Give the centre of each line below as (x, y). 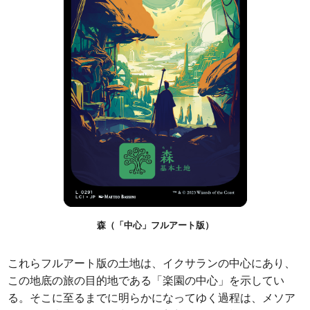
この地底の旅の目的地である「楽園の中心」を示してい (146, 281)
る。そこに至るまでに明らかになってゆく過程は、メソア (152, 298)
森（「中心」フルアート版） (155, 225)
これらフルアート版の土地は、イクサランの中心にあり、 (152, 263)
